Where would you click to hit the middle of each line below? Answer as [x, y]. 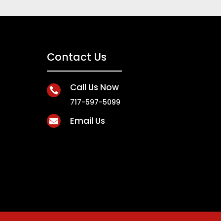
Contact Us [76, 57]
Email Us [87, 121]
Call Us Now [94, 87]
